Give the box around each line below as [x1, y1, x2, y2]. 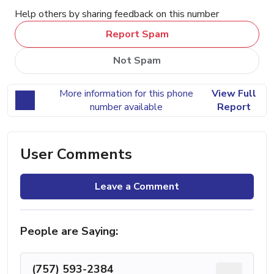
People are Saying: [20, 224, 118, 239]
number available [89, 100, 163, 114]
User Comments [20, 144, 132, 165]
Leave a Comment [95, 180, 179, 194]
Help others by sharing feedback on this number [15, 7, 219, 21]
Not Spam [113, 54, 161, 68]
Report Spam [105, 27, 169, 41]
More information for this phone [59, 87, 193, 101]
